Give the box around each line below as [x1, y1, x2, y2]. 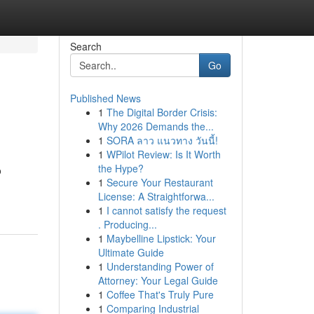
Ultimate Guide [97, 245, 164, 259]
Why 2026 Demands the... [97, 119, 214, 133]
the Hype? [97, 161, 144, 175]
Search [69, 39, 102, 53]
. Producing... [97, 217, 157, 231]
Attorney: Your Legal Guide [97, 273, 218, 287]
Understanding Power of [106, 259, 214, 273]
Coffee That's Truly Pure [106, 287, 214, 301]
